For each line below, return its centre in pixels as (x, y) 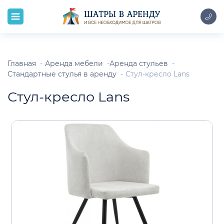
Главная (22, 63)
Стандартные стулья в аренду (62, 74)
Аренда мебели (74, 63)
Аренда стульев (139, 63)
